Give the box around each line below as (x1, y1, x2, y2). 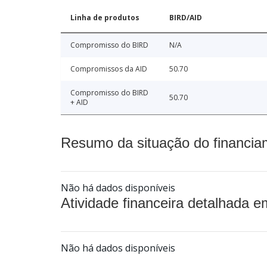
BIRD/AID (169, 13, 202, 23)
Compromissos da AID (70, 64, 147, 74)
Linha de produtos (70, 13, 139, 23)
